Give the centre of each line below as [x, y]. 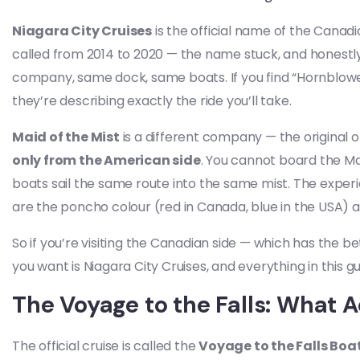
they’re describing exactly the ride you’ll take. [152, 101]
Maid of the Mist [66, 137]
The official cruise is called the [106, 346]
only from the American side [106, 160]
